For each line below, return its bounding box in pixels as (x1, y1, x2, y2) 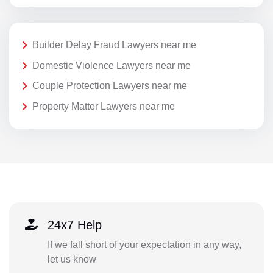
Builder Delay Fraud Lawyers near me (32, 40, 196, 51)
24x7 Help (47, 218, 102, 232)
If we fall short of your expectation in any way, (47, 239, 241, 250)
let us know (47, 254, 96, 265)
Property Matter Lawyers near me (32, 101, 175, 112)
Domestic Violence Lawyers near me (32, 60, 191, 71)
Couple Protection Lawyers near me (32, 80, 187, 91)
